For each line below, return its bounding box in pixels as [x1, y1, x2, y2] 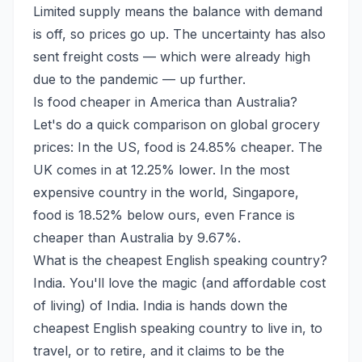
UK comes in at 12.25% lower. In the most [33, 161, 289, 178]
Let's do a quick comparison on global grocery [33, 116, 320, 133]
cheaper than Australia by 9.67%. [33, 229, 241, 246]
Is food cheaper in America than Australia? [33, 93, 297, 110]
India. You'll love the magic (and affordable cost [33, 274, 326, 291]
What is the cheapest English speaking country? [33, 251, 327, 268]
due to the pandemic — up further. [33, 70, 246, 87]
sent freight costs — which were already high [33, 48, 310, 65]
